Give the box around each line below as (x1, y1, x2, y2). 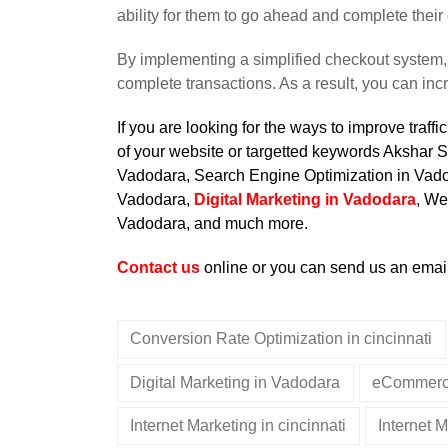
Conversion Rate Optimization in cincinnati (130, 330, 433, 348)
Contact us (117, 259, 200, 277)
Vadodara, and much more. (117, 215, 308, 233)
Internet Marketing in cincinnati (130, 417, 347, 435)
